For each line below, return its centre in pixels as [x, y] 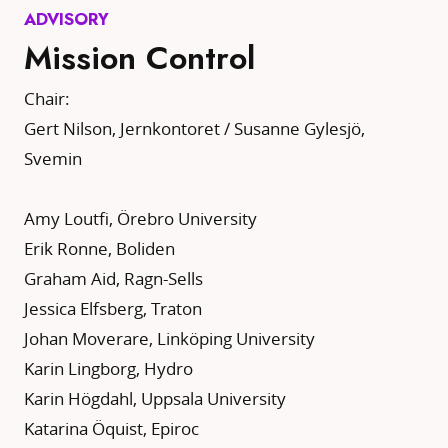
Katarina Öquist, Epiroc [111, 429]
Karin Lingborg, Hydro [108, 369]
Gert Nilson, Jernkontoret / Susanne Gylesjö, [194, 129]
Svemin [53, 159]
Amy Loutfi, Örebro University [140, 219]
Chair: [47, 99]
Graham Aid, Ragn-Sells [113, 279]
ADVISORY [66, 19]
